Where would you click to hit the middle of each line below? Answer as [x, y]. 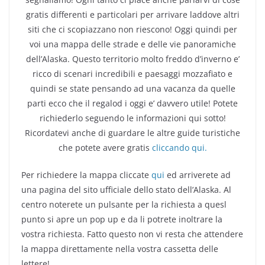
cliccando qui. [179, 148]
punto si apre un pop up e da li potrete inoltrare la [122, 219]
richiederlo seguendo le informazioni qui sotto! [132, 118]
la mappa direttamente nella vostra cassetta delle [120, 249]
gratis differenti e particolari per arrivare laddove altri [132, 14]
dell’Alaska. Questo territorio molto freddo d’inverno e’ [132, 59]
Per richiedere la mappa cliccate [86, 175]
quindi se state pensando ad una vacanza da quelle [132, 88]
